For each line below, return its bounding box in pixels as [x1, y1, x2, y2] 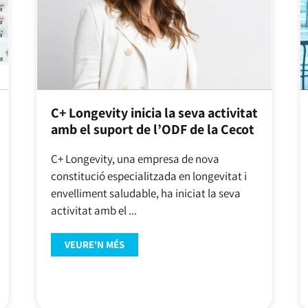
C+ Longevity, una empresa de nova [50, 151, 219, 166]
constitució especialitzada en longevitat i [50, 168, 247, 184]
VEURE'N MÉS [64, 238, 124, 252]
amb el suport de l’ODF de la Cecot [50, 120, 254, 138]
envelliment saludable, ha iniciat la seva [50, 185, 241, 201]
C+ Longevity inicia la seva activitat [50, 103, 258, 122]
